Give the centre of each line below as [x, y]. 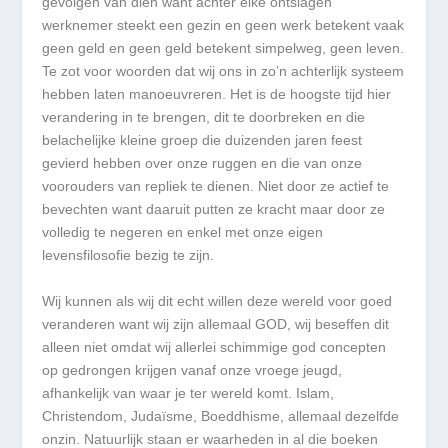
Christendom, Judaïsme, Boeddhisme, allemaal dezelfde [221, 415]
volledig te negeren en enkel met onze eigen [183, 232]
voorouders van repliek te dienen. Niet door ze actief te [216, 186]
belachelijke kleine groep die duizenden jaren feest [202, 140]
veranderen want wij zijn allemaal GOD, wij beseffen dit [216, 323]
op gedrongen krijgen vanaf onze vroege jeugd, [192, 369]
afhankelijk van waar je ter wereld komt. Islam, [188, 392]
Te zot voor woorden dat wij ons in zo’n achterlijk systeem [223, 71]
